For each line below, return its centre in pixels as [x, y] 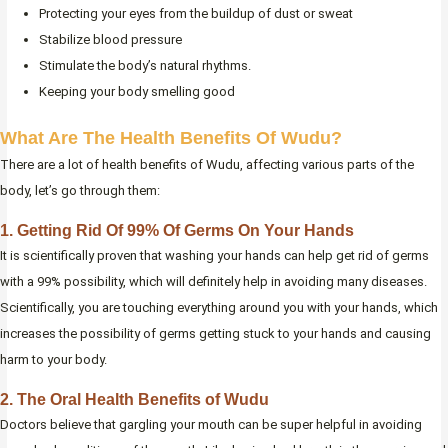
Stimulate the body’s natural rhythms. [145, 66]
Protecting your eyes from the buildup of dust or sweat [196, 14]
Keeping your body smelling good [137, 92]
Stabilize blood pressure [110, 40]
